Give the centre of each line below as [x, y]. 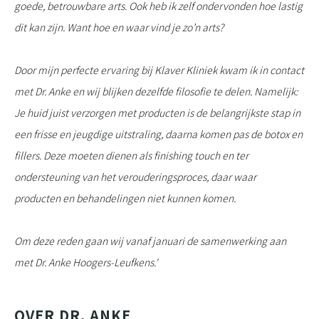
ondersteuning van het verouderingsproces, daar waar [135, 177]
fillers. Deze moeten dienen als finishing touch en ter [131, 155]
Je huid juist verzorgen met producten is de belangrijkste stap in [157, 113]
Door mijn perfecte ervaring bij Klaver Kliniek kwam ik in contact [159, 70]
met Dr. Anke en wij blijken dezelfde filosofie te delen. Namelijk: [156, 91]
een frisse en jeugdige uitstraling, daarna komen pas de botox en [158, 134]
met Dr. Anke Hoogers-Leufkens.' [87, 262]
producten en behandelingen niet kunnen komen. [126, 198]
